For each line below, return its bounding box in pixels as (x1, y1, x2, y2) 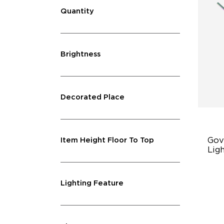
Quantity (60, 7, 94, 15)
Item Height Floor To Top (60, 136, 154, 144)
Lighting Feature (60, 179, 123, 187)
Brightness (60, 50, 100, 58)
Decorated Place (60, 93, 124, 101)
